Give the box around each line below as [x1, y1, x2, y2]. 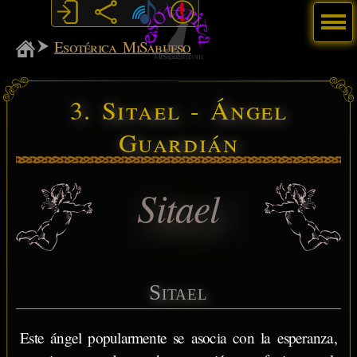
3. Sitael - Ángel [69, 92, 288, 127]
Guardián [118, 124, 239, 159]
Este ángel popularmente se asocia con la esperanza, [20, 328, 337, 348]
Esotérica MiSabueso [54, 37, 191, 57]
